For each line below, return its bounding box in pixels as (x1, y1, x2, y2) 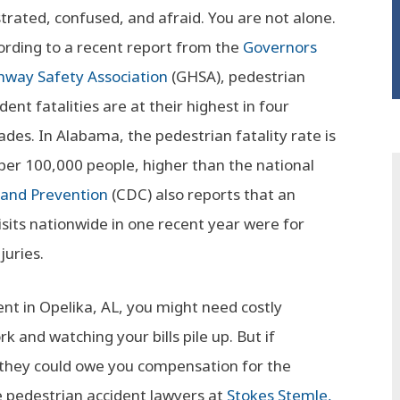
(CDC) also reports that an (108, 184, 296, 204)
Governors (243, 37, 317, 57)
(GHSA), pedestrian (168, 66, 305, 87)
